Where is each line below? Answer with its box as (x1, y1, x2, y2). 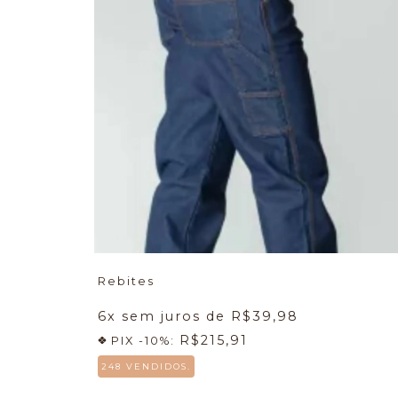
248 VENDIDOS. (101, 361, 191, 371)
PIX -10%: (107, 333, 179, 347)
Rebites (98, 274, 155, 288)
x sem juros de (107, 307, 231, 324)
